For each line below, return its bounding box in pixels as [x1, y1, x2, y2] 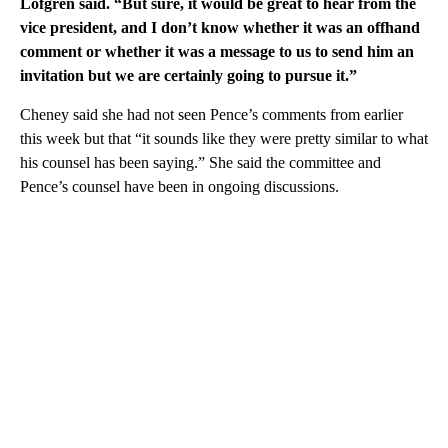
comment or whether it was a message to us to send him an [20, 42, 414, 60]
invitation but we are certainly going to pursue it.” [20, 66, 357, 84]
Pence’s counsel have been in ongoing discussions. [20, 177, 339, 195]
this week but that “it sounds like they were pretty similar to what [20, 129, 428, 147]
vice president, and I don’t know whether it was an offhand [20, 18, 420, 36]
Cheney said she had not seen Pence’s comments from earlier [20, 105, 403, 123]
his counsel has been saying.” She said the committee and [20, 153, 381, 171]
